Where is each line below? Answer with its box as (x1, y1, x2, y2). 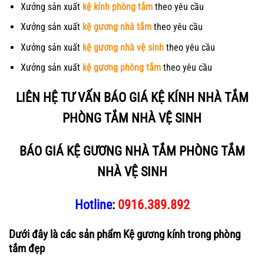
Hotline (74, 196, 112, 212)
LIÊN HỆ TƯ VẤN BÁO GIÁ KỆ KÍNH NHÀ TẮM (15, 90, 249, 105)
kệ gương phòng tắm (82, 62, 161, 74)
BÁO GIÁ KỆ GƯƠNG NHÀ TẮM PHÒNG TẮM (19, 143, 245, 159)
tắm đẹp (9, 241, 45, 255)
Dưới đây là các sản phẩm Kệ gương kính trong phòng (9, 227, 240, 241)
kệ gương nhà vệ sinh (82, 41, 164, 53)
